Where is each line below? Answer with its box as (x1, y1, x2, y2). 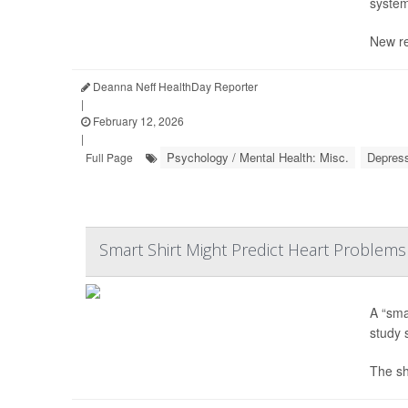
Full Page (86, 149, 133, 165)
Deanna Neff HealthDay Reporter (90, 78, 258, 94)
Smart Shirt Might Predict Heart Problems (99, 239, 406, 260)
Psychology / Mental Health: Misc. (167, 148, 349, 166)
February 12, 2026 (90, 113, 184, 128)
